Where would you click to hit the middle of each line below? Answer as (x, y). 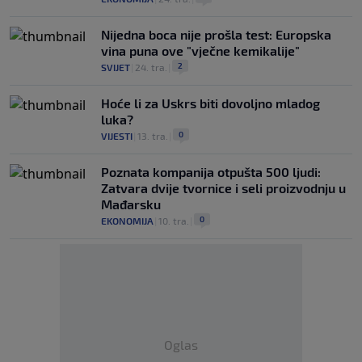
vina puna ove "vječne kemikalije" (200, 51)
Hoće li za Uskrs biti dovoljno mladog (210, 103)
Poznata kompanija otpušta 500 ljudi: (211, 172)
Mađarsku (131, 204)
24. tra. (151, 67)
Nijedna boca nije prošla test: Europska (216, 34)
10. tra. (174, 221)
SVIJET (116, 67)
